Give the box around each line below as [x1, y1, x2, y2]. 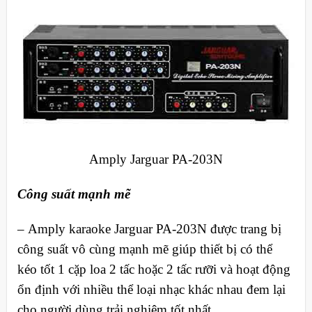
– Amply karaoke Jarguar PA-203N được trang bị [17, 221, 281, 236]
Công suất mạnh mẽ [17, 187, 130, 202]
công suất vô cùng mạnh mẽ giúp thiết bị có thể [17, 242, 272, 256]
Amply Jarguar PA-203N [89, 152, 223, 167]
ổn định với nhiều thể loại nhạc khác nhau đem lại [17, 282, 286, 297]
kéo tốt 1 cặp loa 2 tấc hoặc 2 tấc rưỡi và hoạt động [17, 262, 290, 276]
